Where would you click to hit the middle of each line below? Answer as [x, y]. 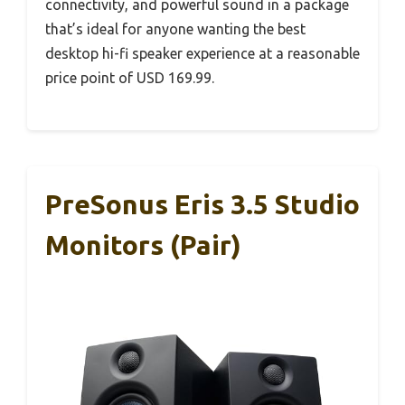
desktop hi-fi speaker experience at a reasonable [202, 53]
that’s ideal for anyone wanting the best [175, 28]
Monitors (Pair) [143, 245]
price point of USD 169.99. [130, 77]
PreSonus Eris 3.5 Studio [202, 204]
